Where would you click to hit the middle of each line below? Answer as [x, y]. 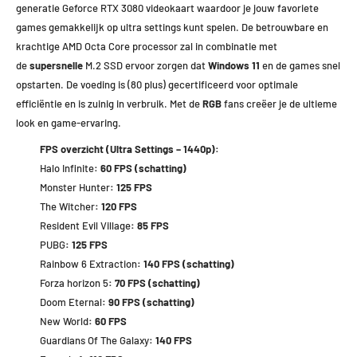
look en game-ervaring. [69, 123]
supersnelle [56, 66]
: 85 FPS [150, 226]
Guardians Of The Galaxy [94, 341]
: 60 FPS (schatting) [140, 169]
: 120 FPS [128, 207]
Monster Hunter [75, 188]
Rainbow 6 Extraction [88, 264]
